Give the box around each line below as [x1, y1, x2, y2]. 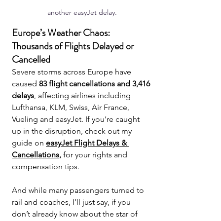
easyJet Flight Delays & [46, 138, 129, 147]
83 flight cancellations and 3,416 [39, 78, 152, 88]
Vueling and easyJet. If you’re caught [12, 114, 142, 124]
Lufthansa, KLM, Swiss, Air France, [12, 102, 131, 112]
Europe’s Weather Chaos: [12, 25, 112, 40]
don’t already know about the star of [12, 209, 140, 219]
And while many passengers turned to [12, 185, 146, 195]
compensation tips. [12, 161, 79, 171]
